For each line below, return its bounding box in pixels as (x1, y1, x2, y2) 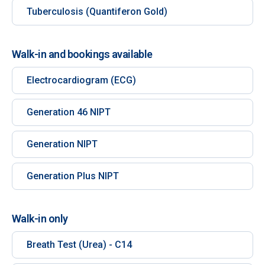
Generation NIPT (27, 138, 98, 150)
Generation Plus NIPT (27, 170, 119, 182)
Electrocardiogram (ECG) (27, 75, 136, 86)
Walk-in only (12, 212, 68, 225)
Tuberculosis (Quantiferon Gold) (27, 6, 167, 17)
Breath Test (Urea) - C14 (27, 239, 132, 250)
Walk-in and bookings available (12, 48, 153, 60)
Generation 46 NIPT (27, 106, 111, 118)
